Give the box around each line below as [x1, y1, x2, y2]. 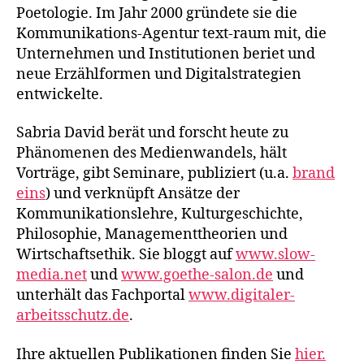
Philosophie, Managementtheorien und [16, 225, 288, 244]
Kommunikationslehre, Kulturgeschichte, [16, 205, 303, 223]
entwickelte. [16, 84, 103, 104]
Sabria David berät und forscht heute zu [16, 123, 288, 142]
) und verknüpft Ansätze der [45, 184, 240, 203]
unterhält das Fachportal [16, 286, 188, 305]
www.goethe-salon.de [121, 266, 273, 284]
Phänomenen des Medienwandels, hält [16, 144, 287, 162]
